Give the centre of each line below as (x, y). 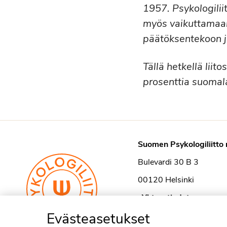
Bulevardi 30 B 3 (168, 162)
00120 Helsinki (166, 180)
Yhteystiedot (166, 198)
